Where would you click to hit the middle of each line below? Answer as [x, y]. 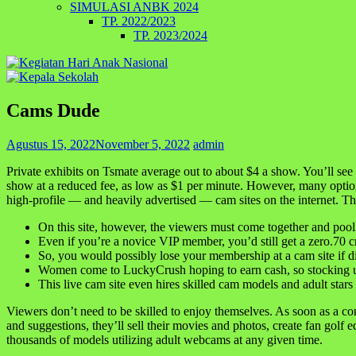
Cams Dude [53, 110]
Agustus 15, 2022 [51, 144]
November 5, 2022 [143, 144]
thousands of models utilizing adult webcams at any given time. [164, 339]
